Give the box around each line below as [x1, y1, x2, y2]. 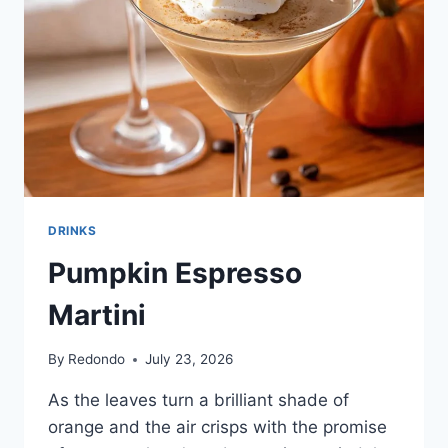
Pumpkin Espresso [48, 255, 302, 290]
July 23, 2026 [145, 351, 234, 368]
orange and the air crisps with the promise [48, 417, 387, 438]
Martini [48, 297, 146, 332]
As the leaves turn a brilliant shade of [48, 390, 349, 411]
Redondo [68, 351, 126, 368]
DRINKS [48, 222, 97, 238]
